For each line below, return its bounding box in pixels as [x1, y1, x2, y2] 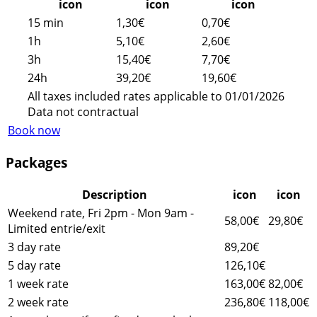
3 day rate [8, 238, 61, 255]
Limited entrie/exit [8, 220, 105, 236]
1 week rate [8, 275, 69, 292]
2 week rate [8, 294, 69, 310]
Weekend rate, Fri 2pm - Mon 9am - [8, 204, 194, 221]
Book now [8, 122, 60, 139]
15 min [28, 15, 64, 31]
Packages [6, 153, 67, 171]
